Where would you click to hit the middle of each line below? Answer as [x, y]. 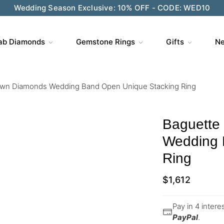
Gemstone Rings [105, 42]
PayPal [185, 217]
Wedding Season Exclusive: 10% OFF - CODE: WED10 [112, 8]
